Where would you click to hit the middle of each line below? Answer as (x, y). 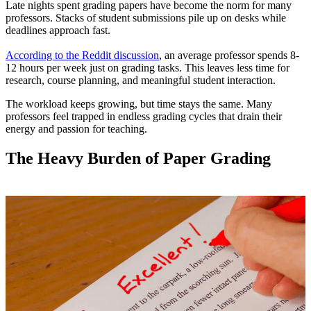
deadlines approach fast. (58, 31)
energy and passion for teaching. (76, 129)
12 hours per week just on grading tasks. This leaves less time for (148, 68)
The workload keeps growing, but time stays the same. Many (139, 104)
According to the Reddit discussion (82, 56)
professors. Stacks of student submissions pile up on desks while (146, 18)
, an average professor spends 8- (229, 56)
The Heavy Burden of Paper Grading (138, 159)
